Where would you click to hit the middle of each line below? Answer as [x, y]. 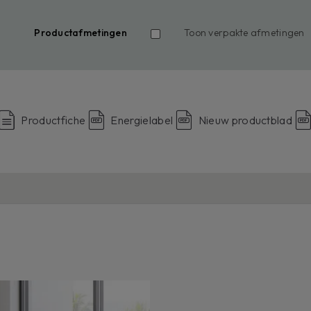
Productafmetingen [81, 32]
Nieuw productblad [245, 120]
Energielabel [142, 120]
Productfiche [53, 120]
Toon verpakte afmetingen [244, 32]
